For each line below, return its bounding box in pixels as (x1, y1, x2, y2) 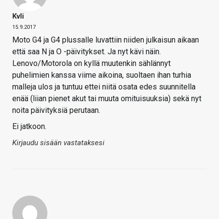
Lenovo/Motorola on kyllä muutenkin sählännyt (12, 59, 171, 68)
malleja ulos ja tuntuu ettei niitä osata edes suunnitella (12, 82, 196, 92)
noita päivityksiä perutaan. (12, 106, 100, 115)
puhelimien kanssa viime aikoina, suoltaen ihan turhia (12, 70, 191, 80)
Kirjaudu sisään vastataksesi (12, 138, 105, 148)
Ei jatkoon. (12, 122, 46, 131)
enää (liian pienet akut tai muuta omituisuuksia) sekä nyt (12, 94, 201, 104)
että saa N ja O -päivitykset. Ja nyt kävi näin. (12, 47, 161, 57)
